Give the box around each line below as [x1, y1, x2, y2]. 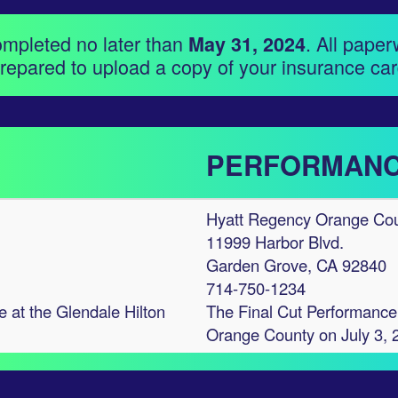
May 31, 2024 [188, 30, 306, 58]
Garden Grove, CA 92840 [206, 253, 386, 276]
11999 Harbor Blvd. [206, 230, 344, 253]
